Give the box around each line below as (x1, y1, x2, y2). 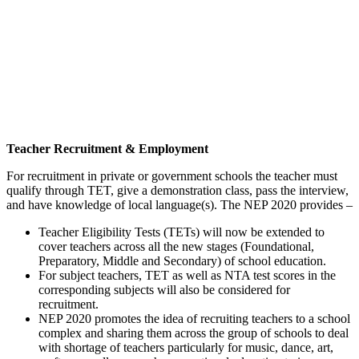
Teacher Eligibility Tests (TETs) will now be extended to (38, 224, 325, 239)
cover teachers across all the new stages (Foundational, (38, 239, 314, 253)
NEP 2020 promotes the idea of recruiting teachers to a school (38, 311, 350, 325)
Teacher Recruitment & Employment (6, 141, 208, 155)
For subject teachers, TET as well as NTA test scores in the (38, 268, 336, 282)
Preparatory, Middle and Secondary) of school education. (38, 253, 326, 268)
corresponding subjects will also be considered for (38, 282, 290, 296)
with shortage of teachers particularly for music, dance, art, (38, 340, 333, 354)
